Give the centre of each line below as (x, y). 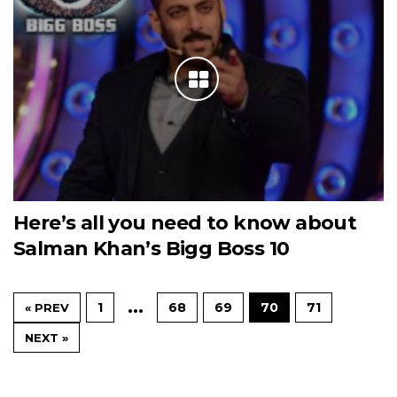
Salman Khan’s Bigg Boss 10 (152, 249)
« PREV (47, 308)
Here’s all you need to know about (185, 223)
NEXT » (47, 338)
